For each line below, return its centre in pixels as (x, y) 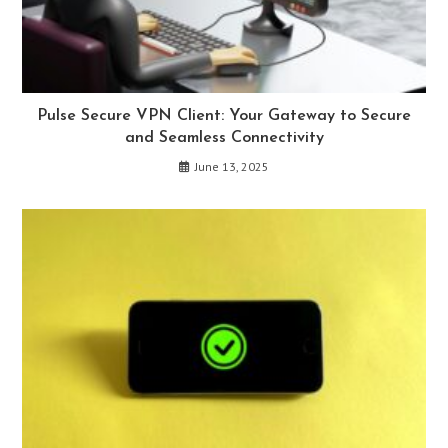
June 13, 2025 (232, 167)
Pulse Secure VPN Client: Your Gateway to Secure (224, 116)
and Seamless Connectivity (224, 138)
